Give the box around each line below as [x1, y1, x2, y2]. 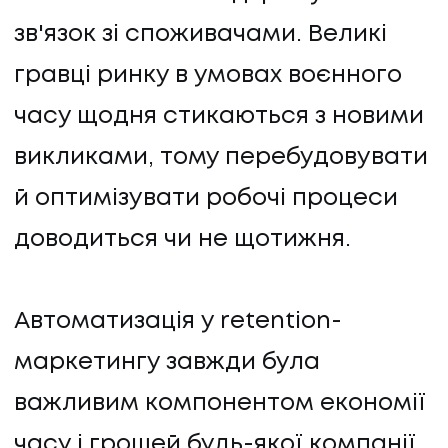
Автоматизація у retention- [14, 311, 342, 333]
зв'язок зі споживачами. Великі [14, 24, 387, 46]
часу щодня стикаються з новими [14, 106, 424, 128]
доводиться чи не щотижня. [14, 229, 357, 251]
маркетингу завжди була [14, 352, 320, 374]
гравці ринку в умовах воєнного [14, 65, 402, 87]
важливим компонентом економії [14, 393, 426, 415]
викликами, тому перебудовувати [14, 147, 428, 169]
